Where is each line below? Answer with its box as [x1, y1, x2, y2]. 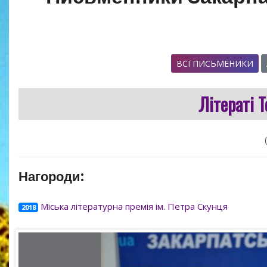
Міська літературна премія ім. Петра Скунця [41, 200, 228, 213]
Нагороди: [18, 167, 84, 187]
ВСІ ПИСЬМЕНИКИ [176, 58, 254, 70]
